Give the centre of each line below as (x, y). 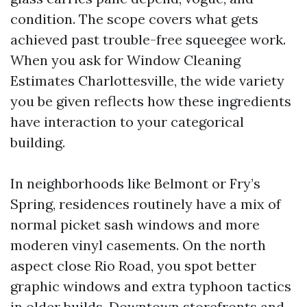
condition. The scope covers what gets (134, 19)
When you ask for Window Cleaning (125, 60)
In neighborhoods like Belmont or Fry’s (135, 183)
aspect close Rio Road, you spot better (133, 266)
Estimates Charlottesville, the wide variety (147, 81)
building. (38, 142)
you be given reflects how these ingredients (151, 101)
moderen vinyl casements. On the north (138, 245)
